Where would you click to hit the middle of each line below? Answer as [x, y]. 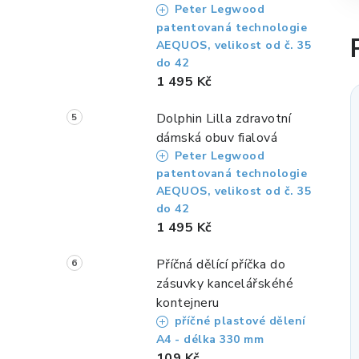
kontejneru [188, 303]
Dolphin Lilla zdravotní [224, 118]
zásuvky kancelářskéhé [225, 284]
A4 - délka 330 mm [210, 339]
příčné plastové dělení [238, 321]
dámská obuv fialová [217, 137]
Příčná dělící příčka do [221, 265]
